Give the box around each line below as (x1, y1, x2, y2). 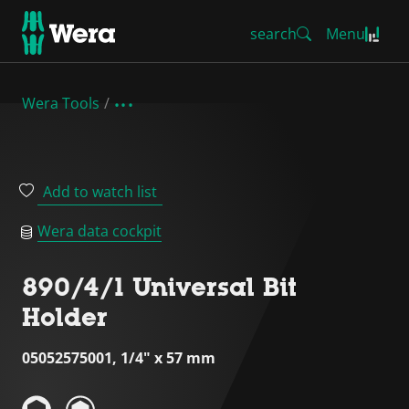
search (250, 24, 297, 44)
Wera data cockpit (37, 221, 162, 241)
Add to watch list (43, 182, 157, 202)
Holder (22, 302, 108, 331)
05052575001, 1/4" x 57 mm (22, 348, 215, 368)
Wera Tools (22, 93, 100, 113)
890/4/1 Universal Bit (22, 272, 297, 301)
